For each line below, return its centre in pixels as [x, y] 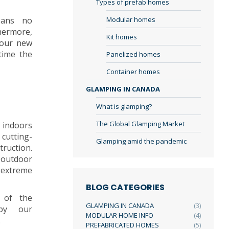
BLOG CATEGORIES [125, 187]
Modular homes [131, 19]
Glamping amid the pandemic [141, 141]
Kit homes [122, 37]
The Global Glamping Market [140, 124]
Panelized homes [133, 54]
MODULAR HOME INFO [120, 215]
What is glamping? [124, 106]
